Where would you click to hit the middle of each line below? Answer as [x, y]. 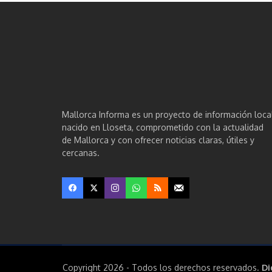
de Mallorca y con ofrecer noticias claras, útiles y [158, 140]
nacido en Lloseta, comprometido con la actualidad [163, 127]
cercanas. [81, 153]
